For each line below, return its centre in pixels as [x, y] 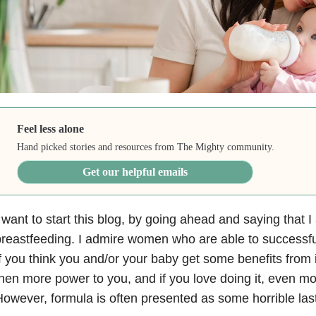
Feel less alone [51, 128]
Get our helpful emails [135, 171]
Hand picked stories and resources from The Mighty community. [146, 147]
